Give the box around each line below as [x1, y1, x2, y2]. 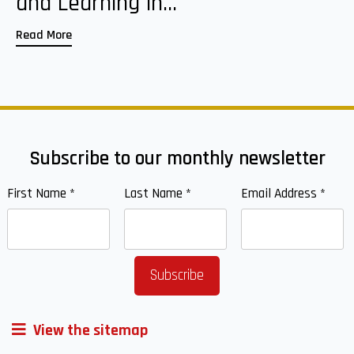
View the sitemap [30, 320, 148, 341]
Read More [16, 26, 72, 43]
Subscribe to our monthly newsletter [28, 145, 326, 171]
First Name [6, 184, 70, 202]
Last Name [123, 184, 186, 202]
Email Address [240, 184, 320, 202]
